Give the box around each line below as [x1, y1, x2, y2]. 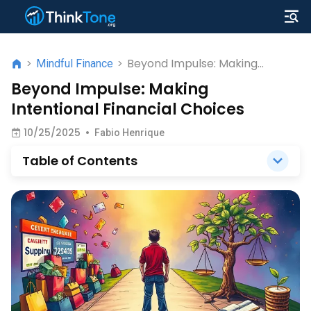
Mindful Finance [36, 57, 113, 70]
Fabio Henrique [94, 127, 165, 138]
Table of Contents [22, 152, 137, 169]
